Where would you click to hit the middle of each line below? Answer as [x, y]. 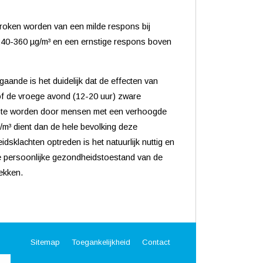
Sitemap [45, 242]
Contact [156, 242]
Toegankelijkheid [101, 242]
